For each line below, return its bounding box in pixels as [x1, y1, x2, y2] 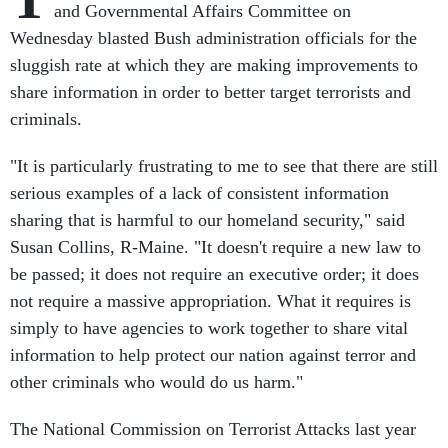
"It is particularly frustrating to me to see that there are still [10, 156, 438, 176]
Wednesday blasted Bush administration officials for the [10, 28, 417, 48]
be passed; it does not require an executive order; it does [10, 264, 419, 284]
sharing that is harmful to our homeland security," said [10, 210, 405, 230]
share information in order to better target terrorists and [10, 82, 411, 102]
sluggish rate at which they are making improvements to [10, 55, 418, 75]
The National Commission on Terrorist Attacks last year [10, 419, 416, 439]
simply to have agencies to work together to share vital [10, 318, 408, 338]
